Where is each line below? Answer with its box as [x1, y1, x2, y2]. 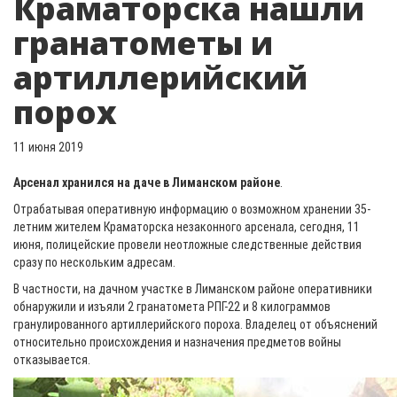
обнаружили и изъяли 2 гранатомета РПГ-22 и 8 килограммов [13, 300, 331, 314]
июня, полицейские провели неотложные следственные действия [13, 237, 362, 252]
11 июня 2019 [13, 140, 83, 154]
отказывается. [13, 353, 90, 367]
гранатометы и [13, 21, 273, 65]
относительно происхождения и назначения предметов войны [13, 335, 341, 349]
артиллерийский [13, 56, 307, 99]
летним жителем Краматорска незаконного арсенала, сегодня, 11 [13, 220, 360, 234]
